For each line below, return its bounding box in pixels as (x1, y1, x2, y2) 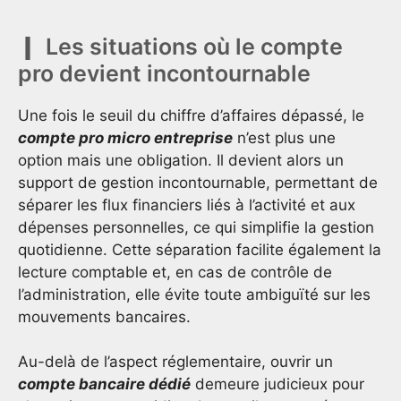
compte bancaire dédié (18, 375, 191, 394)
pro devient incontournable (18, 59, 311, 87)
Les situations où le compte (46, 32, 343, 60)
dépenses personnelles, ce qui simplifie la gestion (18, 218, 374, 236)
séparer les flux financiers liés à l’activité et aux (18, 195, 355, 214)
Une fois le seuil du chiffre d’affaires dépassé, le (18, 106, 364, 124)
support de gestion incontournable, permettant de (18, 173, 378, 192)
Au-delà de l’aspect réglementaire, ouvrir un (18, 353, 333, 371)
